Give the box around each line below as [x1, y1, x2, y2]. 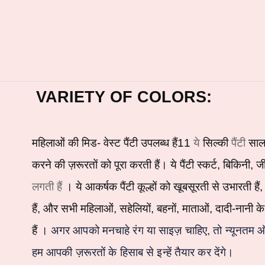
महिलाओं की [31, 136, 79, 149]
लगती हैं [31, 179, 65, 194]
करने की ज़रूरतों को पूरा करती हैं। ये [31, 158, 177, 171]
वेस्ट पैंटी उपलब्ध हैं [103, 136, 177, 149]
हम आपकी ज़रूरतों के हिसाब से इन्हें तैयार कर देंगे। [31, 245, 234, 258]
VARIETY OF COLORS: [35, 88, 212, 106]
